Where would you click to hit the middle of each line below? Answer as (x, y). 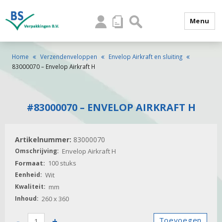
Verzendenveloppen (69, 56)
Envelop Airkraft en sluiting (145, 56)
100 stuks (62, 163)
